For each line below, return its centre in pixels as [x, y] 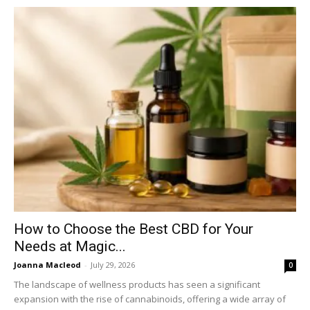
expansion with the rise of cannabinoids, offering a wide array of [150, 299]
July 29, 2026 [113, 265]
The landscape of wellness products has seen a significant [137, 285]
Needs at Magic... [70, 247]
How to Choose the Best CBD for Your [134, 229]
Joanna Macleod [47, 265]
